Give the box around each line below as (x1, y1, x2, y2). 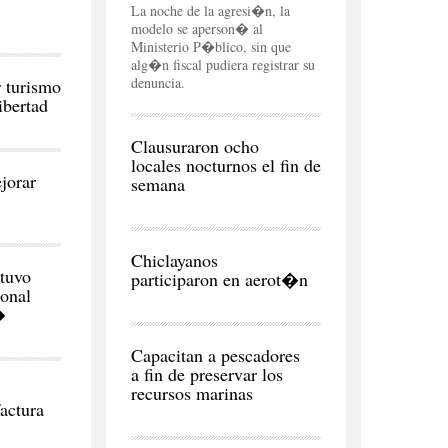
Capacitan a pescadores (131, 343, 300, 367)
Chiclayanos (131, 248, 218, 272)
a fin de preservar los (131, 362, 283, 386)
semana (131, 172, 185, 196)
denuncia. (131, 73, 185, 92)
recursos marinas (131, 381, 253, 405)
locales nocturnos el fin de (131, 153, 321, 177)
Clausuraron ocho (131, 134, 259, 158)
